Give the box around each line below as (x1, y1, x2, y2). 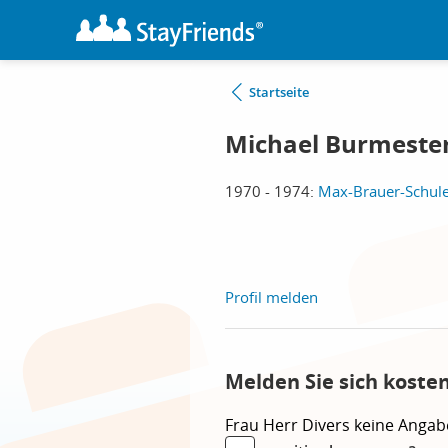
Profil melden (225, 287, 318, 307)
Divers (302, 414, 354, 436)
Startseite (249, 83, 309, 101)
